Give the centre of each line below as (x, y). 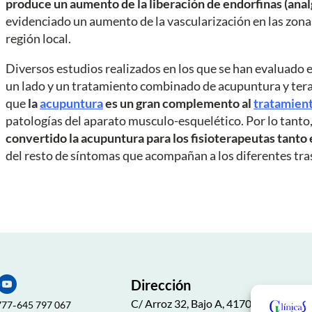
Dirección (161, 284)
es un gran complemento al (178, 103)
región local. (38, 38)
